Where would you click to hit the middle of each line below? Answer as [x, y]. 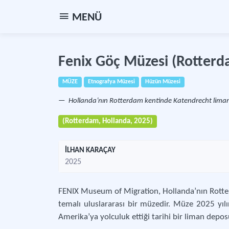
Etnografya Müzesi [111, 82]
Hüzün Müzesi [163, 82]
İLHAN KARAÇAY [90, 151]
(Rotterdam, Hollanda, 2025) [108, 121]
